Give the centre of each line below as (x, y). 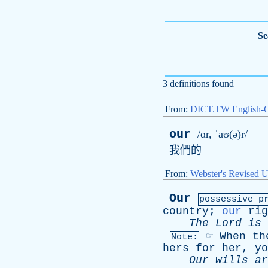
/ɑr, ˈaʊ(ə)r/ (223, 134)
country (186, 211)
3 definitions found (198, 83)
